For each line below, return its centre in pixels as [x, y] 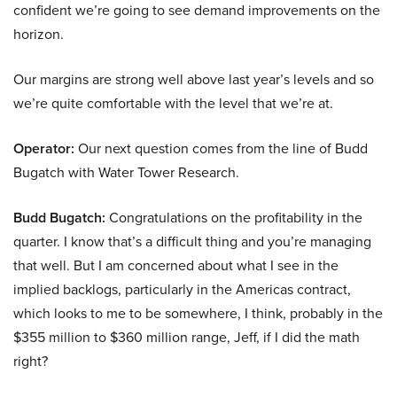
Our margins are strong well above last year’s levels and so [194, 80]
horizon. [39, 35]
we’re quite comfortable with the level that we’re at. [173, 104]
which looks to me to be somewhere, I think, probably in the [198, 314]
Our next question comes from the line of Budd [221, 149]
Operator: [44, 149]
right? [31, 362]
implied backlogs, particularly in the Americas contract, [182, 290]
